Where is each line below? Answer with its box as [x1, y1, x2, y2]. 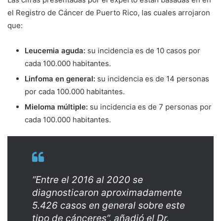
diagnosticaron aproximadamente [32, 186, 182, 198]
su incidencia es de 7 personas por [88, 102, 212, 111]
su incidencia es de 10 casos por [85, 45, 200, 55]
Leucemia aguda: [25, 45, 85, 55]
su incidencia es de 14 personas [95, 74, 209, 83]
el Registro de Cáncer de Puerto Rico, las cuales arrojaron [7, 7, 210, 17]
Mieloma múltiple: [25, 102, 88, 111]
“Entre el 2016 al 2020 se [32, 174, 143, 185]
